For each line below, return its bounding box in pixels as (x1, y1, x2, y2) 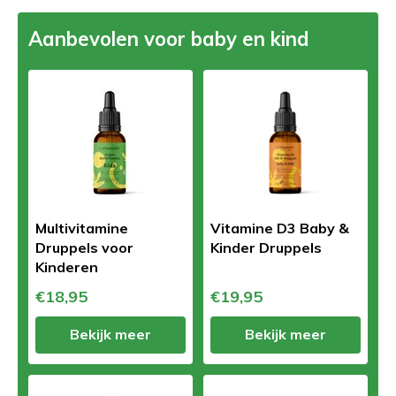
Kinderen (35, 257, 98, 276)
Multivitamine (35, 218, 128, 237)
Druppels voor (35, 238, 133, 256)
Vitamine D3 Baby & (210, 218, 349, 237)
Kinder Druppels (210, 238, 322, 256)
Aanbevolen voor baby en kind (28, 26, 309, 51)
